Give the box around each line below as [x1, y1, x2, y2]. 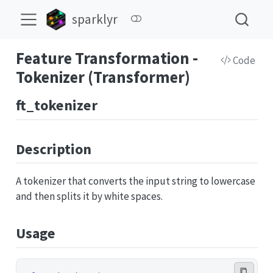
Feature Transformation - [15, 48, 198, 68]
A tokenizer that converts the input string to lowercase [15, 174, 255, 188]
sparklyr [72, 11, 118, 28]
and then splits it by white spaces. [15, 190, 163, 203]
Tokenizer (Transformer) [15, 67, 190, 87]
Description [15, 139, 91, 158]
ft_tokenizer [15, 96, 97, 115]
